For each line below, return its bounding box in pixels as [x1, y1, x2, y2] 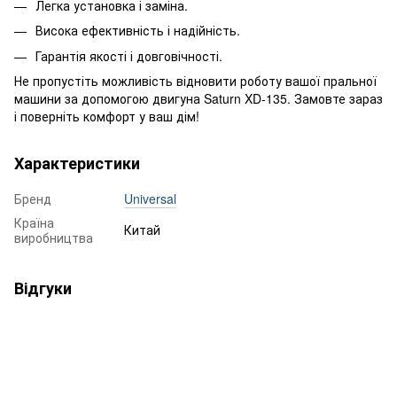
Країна [14, 213, 54, 231]
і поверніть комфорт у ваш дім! [14, 106, 199, 125]
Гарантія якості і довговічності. [35, 46, 222, 65]
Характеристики [14, 151, 140, 175]
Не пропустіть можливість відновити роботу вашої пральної [14, 71, 377, 90]
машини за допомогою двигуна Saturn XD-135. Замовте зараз [14, 89, 383, 107]
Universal [124, 189, 176, 207]
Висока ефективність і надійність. [35, 21, 240, 40]
